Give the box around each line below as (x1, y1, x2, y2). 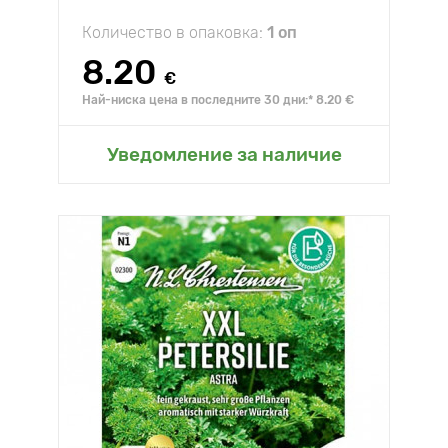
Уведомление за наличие (106, 143, 342, 166)
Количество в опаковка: (82, 23, 267, 42)
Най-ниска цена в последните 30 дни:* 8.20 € (82, 93, 354, 107)
